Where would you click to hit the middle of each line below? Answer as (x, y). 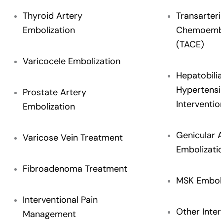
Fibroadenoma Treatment (75, 168)
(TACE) (190, 44)
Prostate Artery (55, 92)
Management (49, 214)
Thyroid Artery (53, 16)
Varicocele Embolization (72, 61)
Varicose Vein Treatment (73, 137)
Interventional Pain (60, 200)
